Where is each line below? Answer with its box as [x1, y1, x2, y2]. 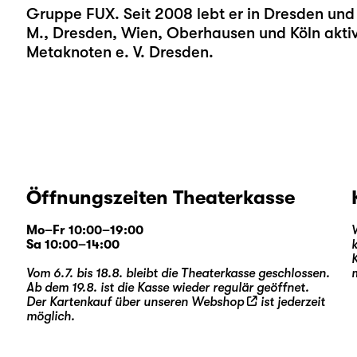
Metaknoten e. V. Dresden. [25, 43, 214, 61]
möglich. [25, 309, 75, 324]
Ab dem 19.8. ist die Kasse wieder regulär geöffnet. [25, 280, 309, 295]
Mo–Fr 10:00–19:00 [25, 223, 143, 237]
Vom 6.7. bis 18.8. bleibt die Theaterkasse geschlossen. [25, 266, 330, 280]
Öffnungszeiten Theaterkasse [25, 186, 295, 209]
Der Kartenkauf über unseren [25, 295, 191, 309]
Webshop [190, 295, 244, 309]
